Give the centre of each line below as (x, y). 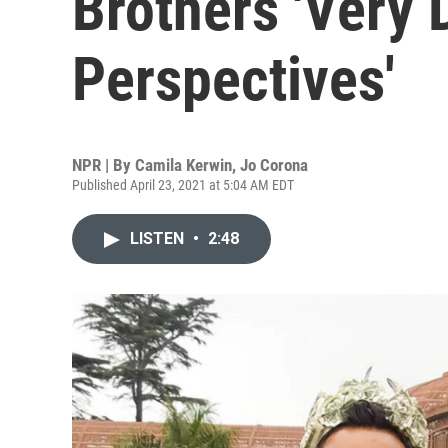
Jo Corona (274, 165)
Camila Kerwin (183, 165)
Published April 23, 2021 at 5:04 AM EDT (183, 185)
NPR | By (103, 165)
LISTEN (159, 238)
